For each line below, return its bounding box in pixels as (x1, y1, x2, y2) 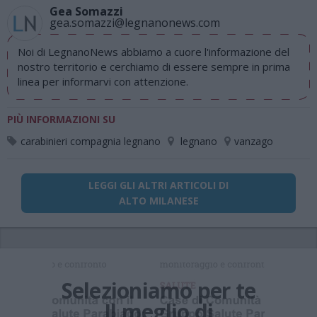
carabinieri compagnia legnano (21, 134, 161, 148)
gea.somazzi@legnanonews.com (50, 15, 220, 30)
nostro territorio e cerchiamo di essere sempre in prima (18, 59, 290, 74)
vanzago (234, 134, 273, 148)
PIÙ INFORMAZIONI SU (7, 113, 115, 126)
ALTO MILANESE (118, 194, 199, 207)
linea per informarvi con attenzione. (18, 74, 188, 88)
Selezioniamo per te (61, 276, 256, 306)
